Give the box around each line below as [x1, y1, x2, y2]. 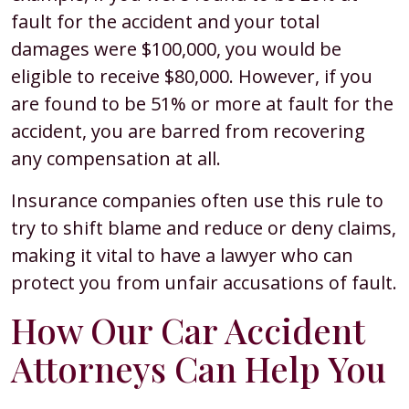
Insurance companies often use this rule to [11, 188, 383, 213]
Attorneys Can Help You [11, 345, 386, 392]
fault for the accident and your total [11, 9, 320, 34]
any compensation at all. [11, 146, 225, 171]
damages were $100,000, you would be [11, 37, 341, 61]
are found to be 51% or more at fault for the [11, 91, 393, 116]
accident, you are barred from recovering [11, 119, 365, 143]
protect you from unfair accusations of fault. [11, 270, 397, 295]
